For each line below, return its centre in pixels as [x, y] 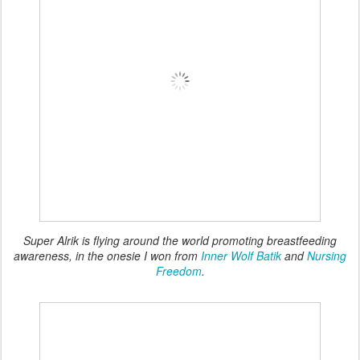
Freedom [178, 270]
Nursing [327, 255]
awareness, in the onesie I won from [107, 255]
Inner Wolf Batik [241, 255]
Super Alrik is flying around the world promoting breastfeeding [180, 240]
